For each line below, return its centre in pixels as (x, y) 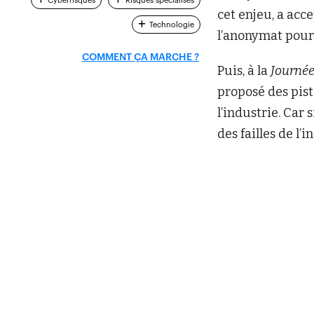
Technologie (171, 25)
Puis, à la (244, 71)
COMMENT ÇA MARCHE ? (141, 57)
